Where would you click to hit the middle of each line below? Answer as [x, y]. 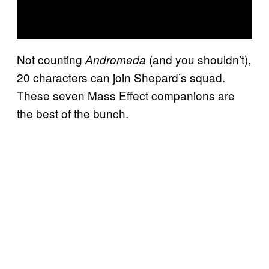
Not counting [51, 59]
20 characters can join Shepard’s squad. [121, 77]
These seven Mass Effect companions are [126, 95]
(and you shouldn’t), [200, 59]
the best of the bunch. [73, 113]
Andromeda [117, 59]
